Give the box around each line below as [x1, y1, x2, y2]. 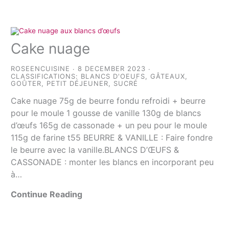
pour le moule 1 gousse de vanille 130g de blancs [11, 107, 201, 118]
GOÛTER [11, 79, 42, 87]
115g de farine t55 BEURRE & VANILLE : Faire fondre [11, 132, 213, 143]
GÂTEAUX [150, 72, 186, 80]
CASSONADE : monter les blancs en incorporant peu [11, 156, 214, 167]
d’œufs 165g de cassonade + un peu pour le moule [11, 120, 208, 130]
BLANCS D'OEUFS [81, 72, 146, 80]
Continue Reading [11, 189, 83, 199]
